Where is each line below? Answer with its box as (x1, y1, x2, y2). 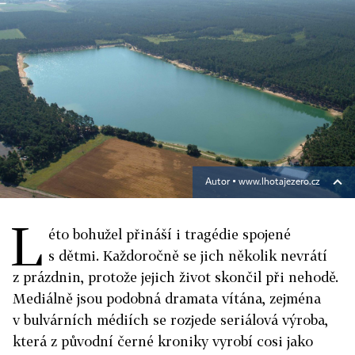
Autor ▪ (205, 177, 239, 187)
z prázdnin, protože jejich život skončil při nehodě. (13, 269, 338, 285)
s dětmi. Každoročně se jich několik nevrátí (48, 247, 327, 264)
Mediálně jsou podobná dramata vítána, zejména (13, 290, 321, 307)
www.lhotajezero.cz (239, 177, 320, 187)
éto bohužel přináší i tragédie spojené (48, 226, 291, 242)
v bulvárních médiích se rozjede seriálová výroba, (13, 311, 328, 328)
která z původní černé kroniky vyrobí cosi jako (13, 333, 313, 349)
